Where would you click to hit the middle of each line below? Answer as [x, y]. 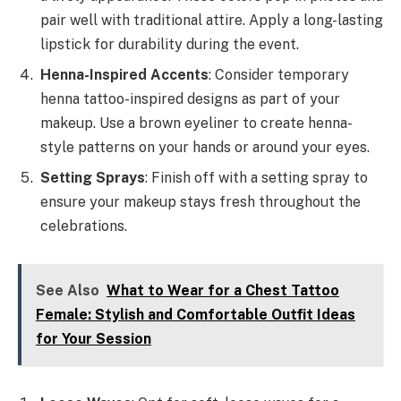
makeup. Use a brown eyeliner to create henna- [196, 124]
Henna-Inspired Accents [124, 75]
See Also [67, 290]
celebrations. [84, 226]
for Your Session [93, 338]
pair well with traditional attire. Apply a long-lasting [212, 21]
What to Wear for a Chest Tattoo [222, 290]
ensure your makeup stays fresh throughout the [200, 202]
